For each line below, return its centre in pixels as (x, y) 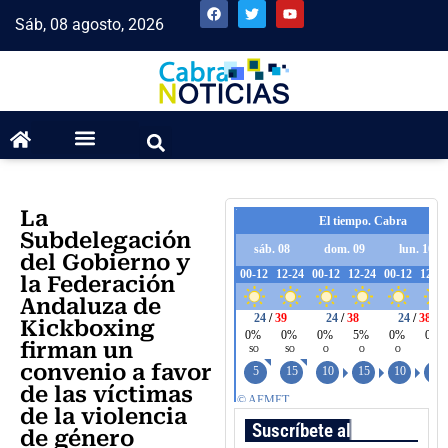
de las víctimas (106, 395)
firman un (76, 351)
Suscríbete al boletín (329, 431)
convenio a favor (116, 373)
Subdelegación (105, 241)
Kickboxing (87, 329)
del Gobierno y (105, 263)
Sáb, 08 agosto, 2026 (89, 24)
